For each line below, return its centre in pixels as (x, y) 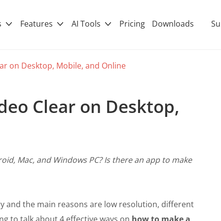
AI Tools (87, 23)
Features (37, 23)
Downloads (173, 23)
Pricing (132, 23)
